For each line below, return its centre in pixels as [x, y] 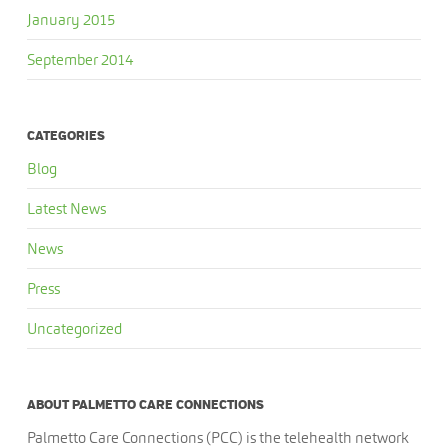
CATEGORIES [65, 136]
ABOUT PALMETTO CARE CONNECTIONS [145, 405]
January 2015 [70, 19]
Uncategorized [74, 328]
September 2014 [79, 59]
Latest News [66, 208]
